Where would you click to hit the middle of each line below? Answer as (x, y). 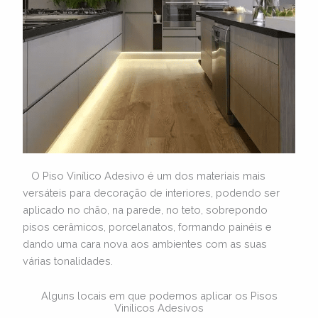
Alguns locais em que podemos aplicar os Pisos (159, 295)
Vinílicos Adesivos (159, 307)
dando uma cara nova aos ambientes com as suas (145, 244)
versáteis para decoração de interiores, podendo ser (152, 193)
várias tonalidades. (68, 261)
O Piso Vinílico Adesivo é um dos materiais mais (144, 176)
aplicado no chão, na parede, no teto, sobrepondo (146, 210)
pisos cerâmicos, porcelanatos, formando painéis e (148, 227)
